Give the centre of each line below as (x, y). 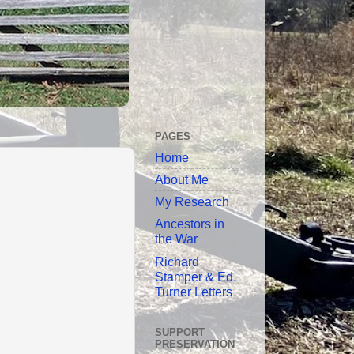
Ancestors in (190, 224)
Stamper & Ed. (196, 276)
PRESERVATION (195, 344)
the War (176, 239)
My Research (192, 202)
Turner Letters (194, 291)
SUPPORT (180, 332)
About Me (182, 180)
